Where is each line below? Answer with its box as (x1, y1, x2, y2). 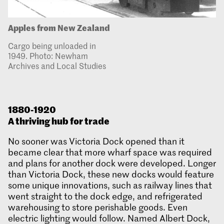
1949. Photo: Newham (8, 50, 88, 61)
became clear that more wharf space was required (8, 146, 212, 158)
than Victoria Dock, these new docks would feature (8, 168, 214, 180)
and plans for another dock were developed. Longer (8, 157, 216, 169)
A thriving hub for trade (8, 114, 109, 127)
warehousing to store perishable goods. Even (8, 201, 187, 213)
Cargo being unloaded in (8, 40, 96, 51)
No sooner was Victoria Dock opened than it (8, 135, 184, 147)
